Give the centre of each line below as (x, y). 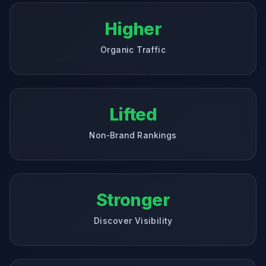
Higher (133, 28)
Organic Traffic (133, 50)
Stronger (133, 199)
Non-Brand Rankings (133, 135)
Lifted (133, 114)
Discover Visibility (133, 221)
